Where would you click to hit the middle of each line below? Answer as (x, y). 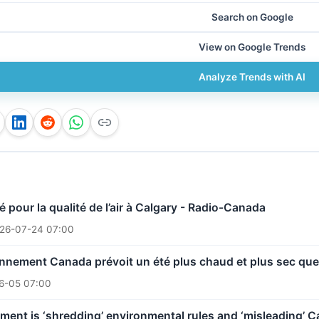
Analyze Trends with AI (252, 77)
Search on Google (252, 17)
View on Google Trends (252, 47)
